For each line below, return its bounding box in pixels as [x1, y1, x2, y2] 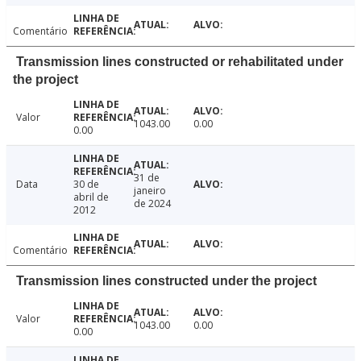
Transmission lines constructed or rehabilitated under [16, 55, 343, 69]
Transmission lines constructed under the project [16, 274, 317, 288]
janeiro [133, 184, 166, 198]
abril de [73, 190, 109, 205]
